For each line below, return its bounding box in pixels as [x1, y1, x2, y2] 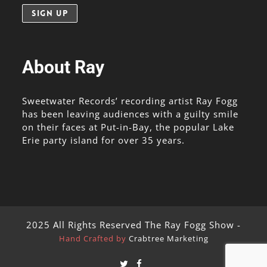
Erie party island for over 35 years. [22, 134, 185, 146]
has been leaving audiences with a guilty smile [22, 108, 239, 120]
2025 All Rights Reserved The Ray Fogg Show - [26, 219, 241, 231]
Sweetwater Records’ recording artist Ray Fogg [22, 95, 238, 107]
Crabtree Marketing [128, 233, 209, 244]
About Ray [22, 57, 105, 77]
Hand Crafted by [58, 233, 129, 244]
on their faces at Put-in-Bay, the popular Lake [22, 121, 235, 133]
